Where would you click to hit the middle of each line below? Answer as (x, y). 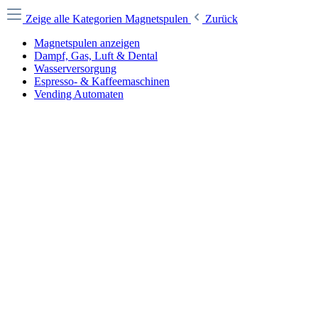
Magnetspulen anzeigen (87, 43)
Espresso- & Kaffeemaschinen (102, 81)
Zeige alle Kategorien (75, 19)
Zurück (221, 19)
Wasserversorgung (75, 68)
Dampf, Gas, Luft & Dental (96, 56)
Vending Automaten (79, 94)
